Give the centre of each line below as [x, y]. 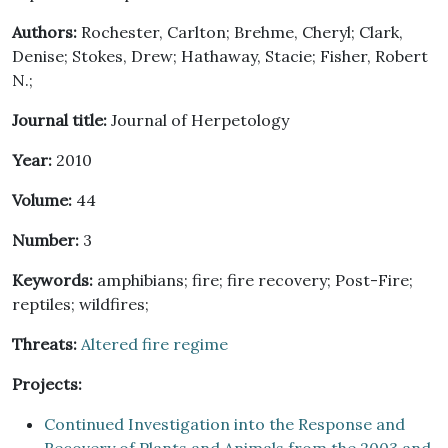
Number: [45, 240]
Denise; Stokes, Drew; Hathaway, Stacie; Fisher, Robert [220, 56]
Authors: [44, 32]
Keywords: [52, 280]
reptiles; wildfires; [80, 304]
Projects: [47, 384]
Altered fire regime [154, 344]
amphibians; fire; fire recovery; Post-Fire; [253, 280]
